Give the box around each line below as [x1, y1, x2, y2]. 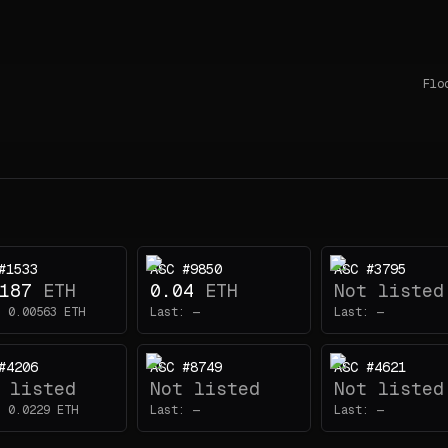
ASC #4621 [334, 358, 407, 376]
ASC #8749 [149, 358, 222, 376]
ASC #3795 [334, 260, 407, 278]
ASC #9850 [149, 260, 222, 278]
